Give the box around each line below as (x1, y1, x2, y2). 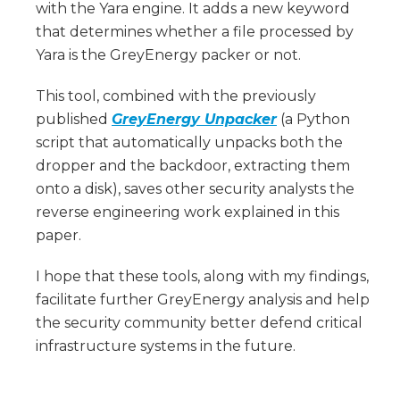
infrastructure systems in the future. (36, 337, 296, 354)
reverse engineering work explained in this (36, 203, 339, 221)
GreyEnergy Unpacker (112, 110, 277, 128)
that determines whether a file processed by (36, 22, 354, 40)
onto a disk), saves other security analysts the (36, 179, 354, 197)
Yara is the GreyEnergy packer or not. (36, 46, 301, 63)
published (36, 110, 112, 128)
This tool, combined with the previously (36, 87, 316, 104)
